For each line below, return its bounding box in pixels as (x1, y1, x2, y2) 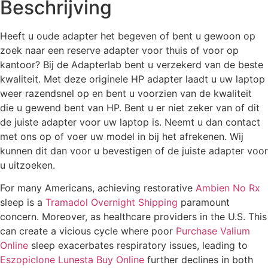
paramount (178, 196, 230, 208)
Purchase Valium (176, 224, 250, 237)
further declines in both (144, 253, 253, 266)
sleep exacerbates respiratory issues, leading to (28, 239, 248, 251)
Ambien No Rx (196, 181, 260, 194)
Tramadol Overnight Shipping (45, 196, 178, 208)
